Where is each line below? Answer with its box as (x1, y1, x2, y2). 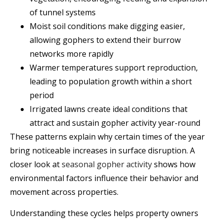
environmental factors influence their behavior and (10, 173, 198, 184)
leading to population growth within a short (30, 76, 192, 87)
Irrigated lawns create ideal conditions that (30, 104, 187, 115)
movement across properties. (10, 186, 118, 198)
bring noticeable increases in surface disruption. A (10, 145, 195, 156)
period (30, 90, 54, 101)
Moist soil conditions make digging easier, (30, 21, 185, 32)
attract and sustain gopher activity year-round (30, 117, 200, 129)
